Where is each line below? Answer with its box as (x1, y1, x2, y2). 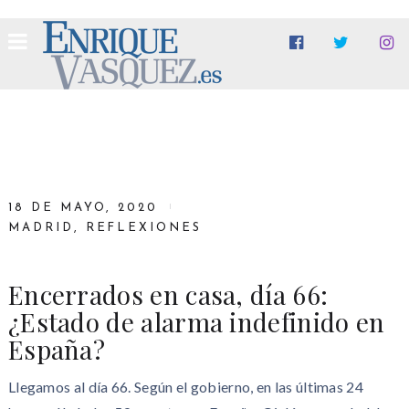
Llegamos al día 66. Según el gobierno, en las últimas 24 (7, 378, 363, 395)
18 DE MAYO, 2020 (7, 202, 159, 214)
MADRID (7, 222, 74, 234)
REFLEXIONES (85, 222, 203, 234)
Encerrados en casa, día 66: (7, 278, 329, 311)
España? (7, 332, 106, 366)
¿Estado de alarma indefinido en (7, 305, 385, 339)
